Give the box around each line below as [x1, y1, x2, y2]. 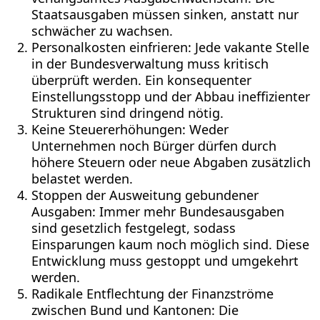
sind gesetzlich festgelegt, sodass [31, 219, 236, 236]
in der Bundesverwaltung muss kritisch [31, 54, 269, 72]
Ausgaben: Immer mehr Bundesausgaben [31, 202, 284, 220]
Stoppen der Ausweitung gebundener [31, 186, 259, 204]
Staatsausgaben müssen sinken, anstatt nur [31, 5, 299, 23]
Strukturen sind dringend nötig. [31, 104, 224, 121]
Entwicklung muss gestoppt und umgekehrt [31, 251, 299, 269]
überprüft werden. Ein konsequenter [31, 71, 251, 89]
